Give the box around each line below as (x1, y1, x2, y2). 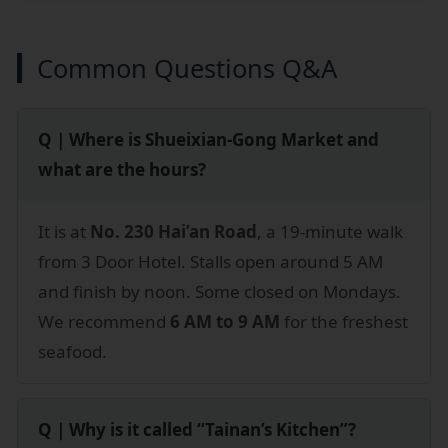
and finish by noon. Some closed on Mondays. (38, 279, 401, 303)
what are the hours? (38, 157, 206, 181)
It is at (38, 219, 90, 243)
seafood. (38, 339, 107, 363)
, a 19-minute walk (257, 219, 403, 243)
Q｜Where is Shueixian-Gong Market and (38, 127, 379, 151)
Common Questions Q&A (37, 50, 337, 85)
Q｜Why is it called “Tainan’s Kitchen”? (38, 417, 356, 441)
